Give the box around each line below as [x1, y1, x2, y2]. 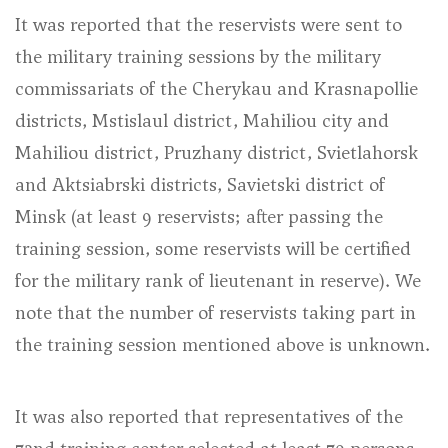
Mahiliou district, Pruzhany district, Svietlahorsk [15, 140, 418, 165]
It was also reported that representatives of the [15, 404, 403, 429]
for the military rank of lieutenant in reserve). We [15, 268, 421, 293]
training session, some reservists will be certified [15, 236, 411, 261]
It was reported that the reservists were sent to [15, 12, 402, 37]
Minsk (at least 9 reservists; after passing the [15, 204, 383, 229]
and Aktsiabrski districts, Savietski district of [15, 172, 385, 197]
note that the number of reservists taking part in [15, 300, 416, 325]
